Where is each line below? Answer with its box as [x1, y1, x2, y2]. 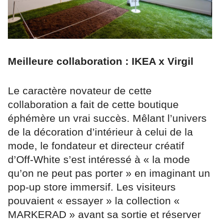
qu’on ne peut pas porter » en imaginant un [8, 167, 210, 179]
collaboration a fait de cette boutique [8, 99, 179, 110]
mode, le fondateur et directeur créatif [8, 140, 184, 152]
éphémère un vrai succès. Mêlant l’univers [8, 112, 207, 124]
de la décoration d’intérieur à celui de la [8, 126, 193, 138]
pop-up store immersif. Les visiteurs [8, 181, 176, 193]
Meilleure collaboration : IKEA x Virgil [8, 55, 193, 67]
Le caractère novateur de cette [8, 85, 152, 97]
